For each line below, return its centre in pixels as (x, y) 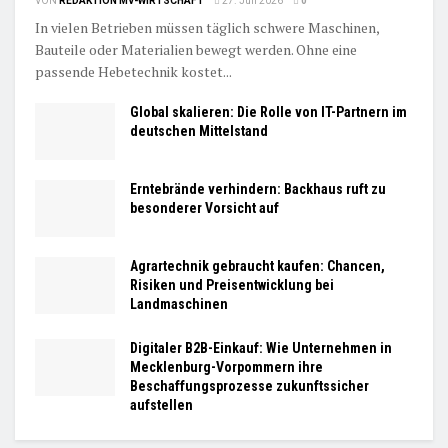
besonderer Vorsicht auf (204, 207)
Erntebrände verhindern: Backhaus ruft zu (258, 188)
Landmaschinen (179, 303)
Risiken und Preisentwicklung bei (232, 284)
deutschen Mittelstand (199, 130)
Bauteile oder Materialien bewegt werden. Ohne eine (196, 49)
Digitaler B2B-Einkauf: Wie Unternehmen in (261, 347)
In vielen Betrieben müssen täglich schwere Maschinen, (207, 27)
